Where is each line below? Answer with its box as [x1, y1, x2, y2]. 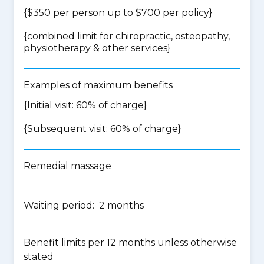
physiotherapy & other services [24, 42, 167, 54]
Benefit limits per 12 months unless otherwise [24, 237, 237, 248]
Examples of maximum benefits [24, 80, 173, 91]
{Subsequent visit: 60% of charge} [24, 123, 181, 134]
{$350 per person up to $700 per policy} [24, 7, 212, 18]
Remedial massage [24, 160, 111, 171]
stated [24, 251, 54, 262]
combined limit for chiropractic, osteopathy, [27, 31, 230, 42]
